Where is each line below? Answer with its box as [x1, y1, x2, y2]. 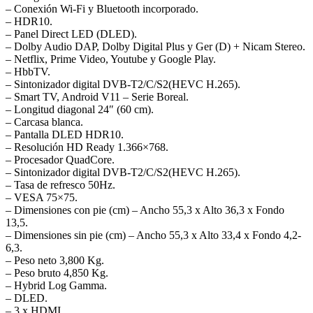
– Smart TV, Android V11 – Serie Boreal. [6, 90, 189, 103]
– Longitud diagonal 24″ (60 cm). [6, 103, 154, 115]
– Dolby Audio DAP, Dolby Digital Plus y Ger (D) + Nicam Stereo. [6, 40, 305, 52]
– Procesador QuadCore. [6, 153, 115, 166]
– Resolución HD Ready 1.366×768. [6, 140, 168, 153]
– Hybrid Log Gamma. [6, 279, 107, 291]
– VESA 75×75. [6, 191, 78, 203]
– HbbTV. [6, 65, 50, 78]
